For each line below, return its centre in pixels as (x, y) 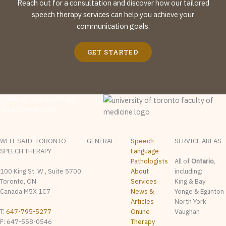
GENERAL (101, 141)
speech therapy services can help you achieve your (113, 15)
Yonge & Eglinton (200, 191)
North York (191, 201)
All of (183, 161)
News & (143, 191)
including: (189, 171)
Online (140, 211)
